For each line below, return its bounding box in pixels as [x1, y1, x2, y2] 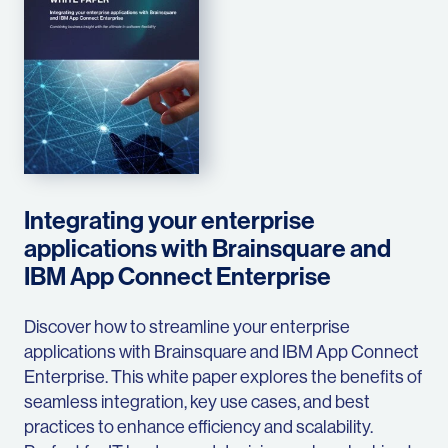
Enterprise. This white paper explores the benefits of [24, 364, 422, 388]
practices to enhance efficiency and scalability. [24, 414, 373, 438]
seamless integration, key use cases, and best [24, 389, 370, 413]
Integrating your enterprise [24, 203, 315, 236]
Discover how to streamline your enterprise [24, 314, 350, 338]
